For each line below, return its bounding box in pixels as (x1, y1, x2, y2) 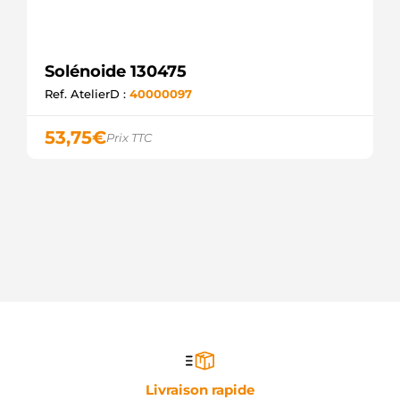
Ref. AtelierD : (45, 87, 129, 101)
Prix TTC (106, 130, 152, 145)
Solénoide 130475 (45, 62, 187, 81)
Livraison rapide (146, 381, 254, 398)
